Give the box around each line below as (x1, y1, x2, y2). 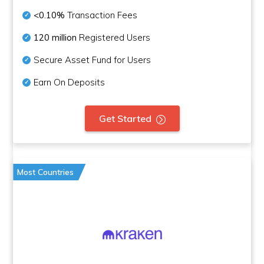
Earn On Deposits (34, 77, 105, 88)
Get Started (98, 113, 151, 124)
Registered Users (77, 32, 151, 43)
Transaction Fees (65, 9, 138, 21)
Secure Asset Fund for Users (34, 54, 151, 65)
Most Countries (17, 167, 74, 177)
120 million (34, 32, 77, 43)
